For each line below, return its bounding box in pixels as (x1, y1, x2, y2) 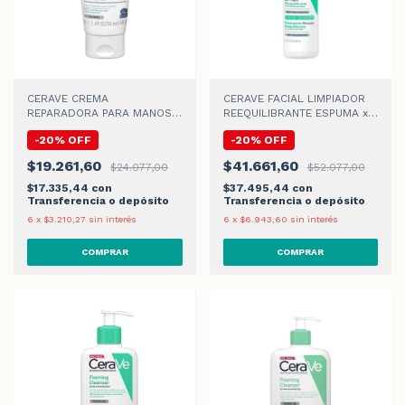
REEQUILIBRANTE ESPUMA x (222, 106, 368, 119)
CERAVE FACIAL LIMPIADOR (222, 91, 365, 105)
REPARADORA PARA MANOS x (27, 106, 181, 119)
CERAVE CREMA (27, 91, 108, 105)
